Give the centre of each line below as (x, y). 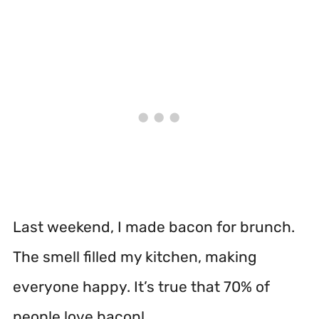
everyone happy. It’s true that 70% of (141, 287)
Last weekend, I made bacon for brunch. (154, 227)
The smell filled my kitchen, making (135, 257)
